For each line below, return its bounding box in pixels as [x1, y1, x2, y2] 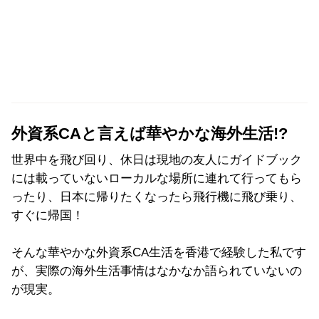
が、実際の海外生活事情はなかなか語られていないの [11, 263, 302, 278]
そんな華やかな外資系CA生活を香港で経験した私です [11, 245, 306, 259]
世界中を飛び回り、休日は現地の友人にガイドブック [11, 152, 302, 167]
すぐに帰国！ [11, 208, 84, 222]
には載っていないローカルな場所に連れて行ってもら [11, 171, 302, 185]
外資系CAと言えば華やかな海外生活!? [11, 125, 288, 142]
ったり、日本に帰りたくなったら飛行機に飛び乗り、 [11, 189, 302, 204]
